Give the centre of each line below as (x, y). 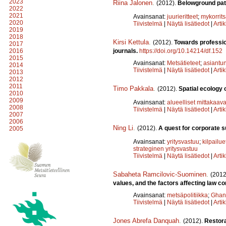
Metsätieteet (184, 63)
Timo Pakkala (133, 88)
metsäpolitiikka (187, 195)
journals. (126, 51)
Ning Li (123, 128)
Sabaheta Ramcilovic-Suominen (160, 174)
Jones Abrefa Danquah (146, 220)
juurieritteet (182, 16)
